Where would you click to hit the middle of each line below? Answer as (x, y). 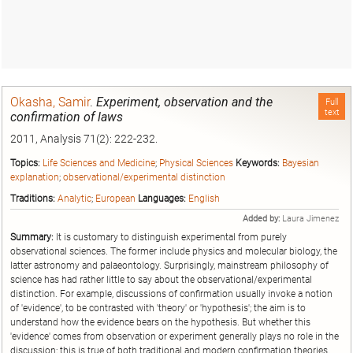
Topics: (25, 163)
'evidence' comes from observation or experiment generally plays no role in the (175, 337)
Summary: (33, 238)
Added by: (261, 219)
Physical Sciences (196, 163)
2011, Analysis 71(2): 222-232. (84, 139)
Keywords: (258, 163)
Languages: (162, 198)
